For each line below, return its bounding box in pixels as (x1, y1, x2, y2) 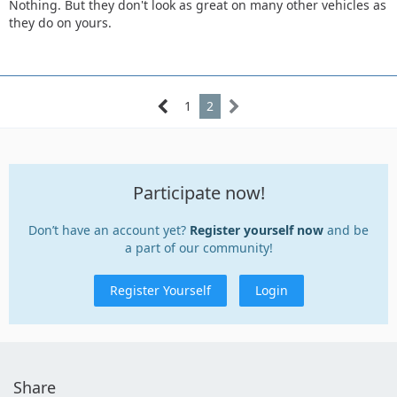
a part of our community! (124, 238, 273, 256)
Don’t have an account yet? (28, 221, 190, 238)
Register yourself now (190, 221, 323, 238)
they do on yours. (9, 13, 112, 31)
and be (323, 221, 369, 238)
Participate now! (132, 180, 265, 205)
